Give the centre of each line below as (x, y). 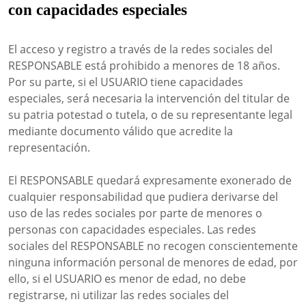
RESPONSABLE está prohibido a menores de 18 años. (144, 66)
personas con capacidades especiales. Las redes (132, 229)
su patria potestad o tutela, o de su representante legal (150, 115)
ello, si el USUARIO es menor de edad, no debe (127, 279)
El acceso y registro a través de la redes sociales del (140, 49)
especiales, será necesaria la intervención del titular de (149, 98)
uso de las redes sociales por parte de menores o (135, 213)
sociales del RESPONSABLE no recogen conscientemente (153, 246)
